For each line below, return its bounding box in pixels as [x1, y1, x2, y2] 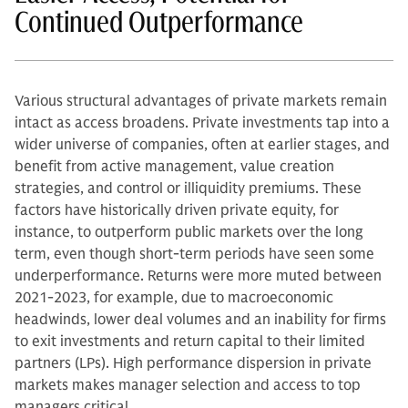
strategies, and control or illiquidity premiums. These [15, 178, 362, 198]
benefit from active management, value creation [15, 157, 334, 176]
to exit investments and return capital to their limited [15, 331, 365, 351]
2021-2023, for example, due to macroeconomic [15, 288, 333, 307]
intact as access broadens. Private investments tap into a [15, 113, 390, 132]
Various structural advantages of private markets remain [15, 91, 387, 110]
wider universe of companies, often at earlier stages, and [15, 135, 390, 154]
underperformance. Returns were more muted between [15, 266, 382, 285]
